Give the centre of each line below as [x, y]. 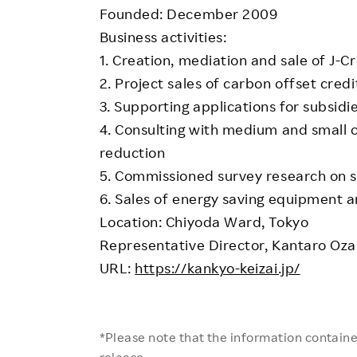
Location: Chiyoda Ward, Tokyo [204, 222]
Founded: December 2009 [188, 14]
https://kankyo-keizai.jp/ [218, 268]
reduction [132, 153]
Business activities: [163, 37]
